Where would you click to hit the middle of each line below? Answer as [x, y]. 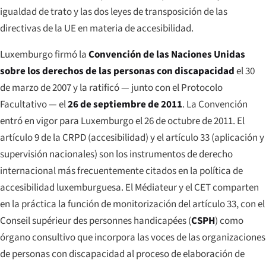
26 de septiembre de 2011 [125, 104]
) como [229, 221]
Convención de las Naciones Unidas [167, 54]
